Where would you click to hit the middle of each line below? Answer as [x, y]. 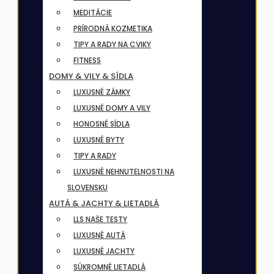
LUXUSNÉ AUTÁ [99, 235]
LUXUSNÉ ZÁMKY [102, 92]
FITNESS [87, 61]
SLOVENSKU [87, 188]
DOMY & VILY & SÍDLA [91, 76]
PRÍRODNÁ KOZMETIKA [113, 29]
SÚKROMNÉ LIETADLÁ [109, 267]
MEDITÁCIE [93, 13]
